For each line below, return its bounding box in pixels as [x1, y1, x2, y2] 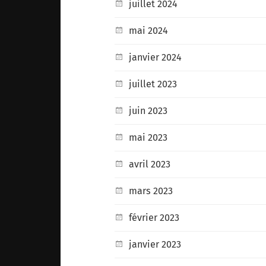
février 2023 [129, 211, 180, 223]
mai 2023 [129, 131, 168, 143]
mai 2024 [129, 24, 169, 36]
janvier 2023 [129, 238, 182, 250]
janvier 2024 [129, 51, 182, 63]
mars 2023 [129, 185, 173, 197]
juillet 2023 [129, 78, 178, 90]
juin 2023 [129, 104, 168, 116]
